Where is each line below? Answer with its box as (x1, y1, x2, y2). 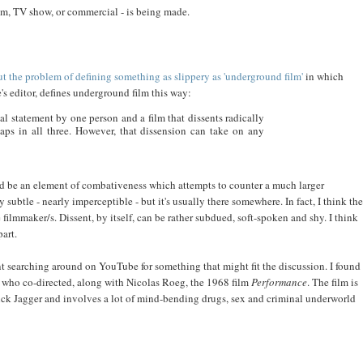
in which (302, 68, 344, 83)
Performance (250, 274, 307, 289)
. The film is (306, 274, 358, 289)
